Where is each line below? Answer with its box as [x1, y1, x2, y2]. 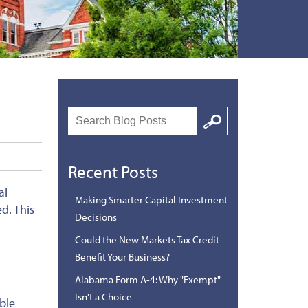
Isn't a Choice [74, 289, 132, 303]
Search [198, 107, 226, 120]
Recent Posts [67, 160, 158, 182]
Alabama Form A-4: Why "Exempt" [74, 272, 221, 286]
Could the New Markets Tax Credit [74, 232, 219, 246]
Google [197, 121, 227, 134]
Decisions [74, 210, 117, 223]
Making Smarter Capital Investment [74, 192, 228, 206]
